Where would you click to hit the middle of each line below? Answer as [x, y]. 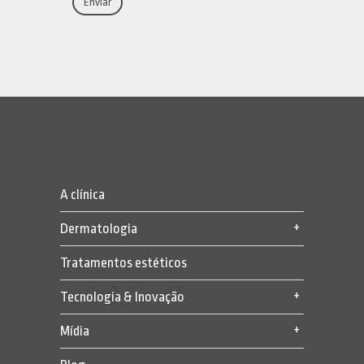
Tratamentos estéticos [123, 262]
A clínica [82, 194]
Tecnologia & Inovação [122, 297]
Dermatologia [99, 228]
